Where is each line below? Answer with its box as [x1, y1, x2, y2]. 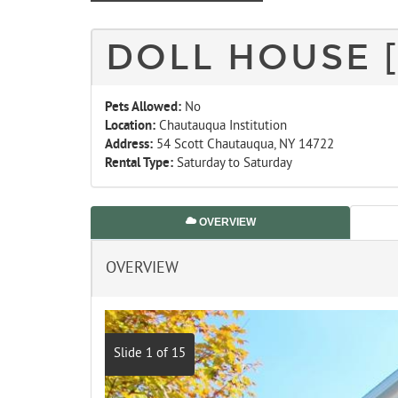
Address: [105, 137, 153, 155]
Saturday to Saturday [173, 155, 292, 173]
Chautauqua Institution [155, 118, 287, 136]
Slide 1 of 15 [114, 345, 186, 362]
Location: [105, 118, 155, 136]
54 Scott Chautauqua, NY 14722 [153, 137, 334, 155]
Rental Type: [105, 155, 173, 173]
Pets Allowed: [105, 99, 181, 117]
